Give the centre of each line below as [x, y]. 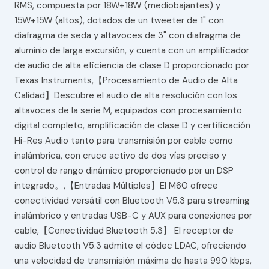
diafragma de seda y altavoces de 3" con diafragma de [127, 36]
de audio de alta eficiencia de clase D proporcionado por [131, 66]
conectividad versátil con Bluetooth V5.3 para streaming [132, 201]
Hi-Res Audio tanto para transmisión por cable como [123, 141]
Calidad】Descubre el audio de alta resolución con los [125, 96]
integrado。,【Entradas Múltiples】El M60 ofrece [116, 186]
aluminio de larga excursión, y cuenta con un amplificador [131, 51]
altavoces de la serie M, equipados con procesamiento [128, 111]
